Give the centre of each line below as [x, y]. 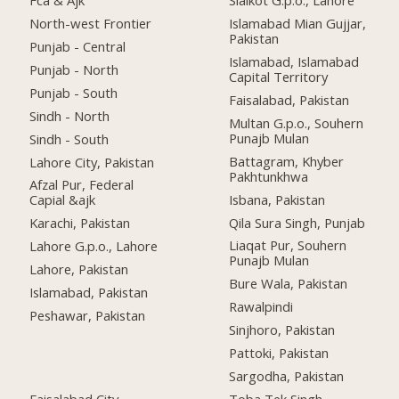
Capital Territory [279, 77]
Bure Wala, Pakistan [289, 284]
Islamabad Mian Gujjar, [298, 24]
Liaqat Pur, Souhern [288, 245]
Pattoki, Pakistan [279, 353]
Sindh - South [69, 138]
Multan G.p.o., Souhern [297, 122]
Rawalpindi [261, 307]
